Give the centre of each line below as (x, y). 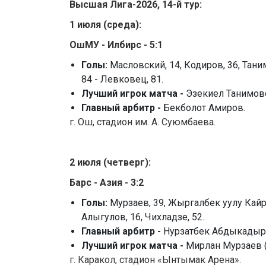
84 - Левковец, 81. (122, 80)
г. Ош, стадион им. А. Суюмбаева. (142, 122)
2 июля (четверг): (110, 163)
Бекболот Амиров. (204, 108)
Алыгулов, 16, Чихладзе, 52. (143, 217)
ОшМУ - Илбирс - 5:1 (116, 45)
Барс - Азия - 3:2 (107, 183)
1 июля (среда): (105, 25)
